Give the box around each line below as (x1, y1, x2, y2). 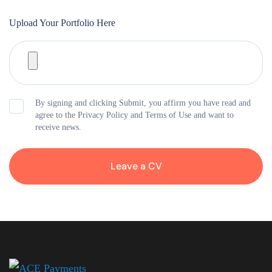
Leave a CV (110, 159, 162, 172)
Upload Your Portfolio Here (9, 17, 115, 28)
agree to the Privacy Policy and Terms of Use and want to (35, 110, 234, 120)
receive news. (35, 122, 81, 132)
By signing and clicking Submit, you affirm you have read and (35, 98, 251, 107)
